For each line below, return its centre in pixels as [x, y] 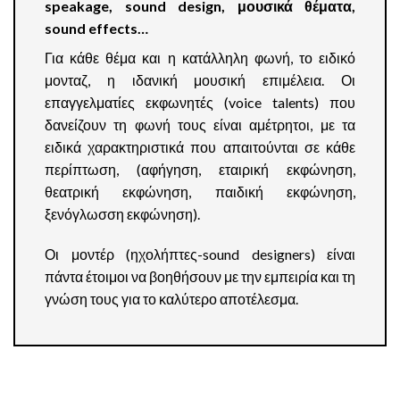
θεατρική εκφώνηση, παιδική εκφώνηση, [200, 191]
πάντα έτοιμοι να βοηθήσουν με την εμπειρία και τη [200, 277]
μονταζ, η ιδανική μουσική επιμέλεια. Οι [200, 79]
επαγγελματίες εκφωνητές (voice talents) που [200, 102]
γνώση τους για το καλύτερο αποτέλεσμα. [171, 299]
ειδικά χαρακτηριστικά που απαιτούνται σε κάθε [200, 146]
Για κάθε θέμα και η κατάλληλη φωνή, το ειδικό [200, 57]
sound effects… [96, 28]
